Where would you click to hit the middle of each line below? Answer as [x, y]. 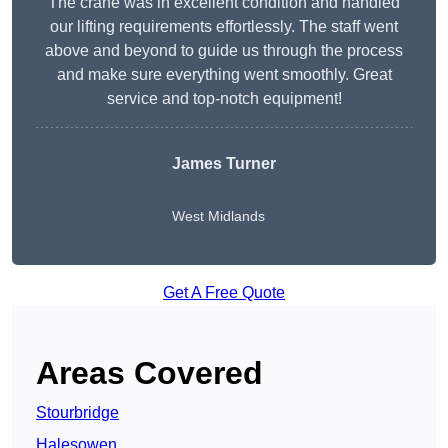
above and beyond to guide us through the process [224, 51]
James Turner [224, 164]
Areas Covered [149, 373]
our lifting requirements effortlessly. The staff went [224, 27]
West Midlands [218, 216]
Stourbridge [77, 413]
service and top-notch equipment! [224, 99]
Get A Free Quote [224, 293]
